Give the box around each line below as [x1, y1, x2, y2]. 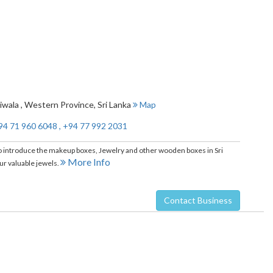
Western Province [24, 99, 94, 110]
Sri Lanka [97, 99, 131, 110]
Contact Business [164, 195, 232, 205]
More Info [66, 156, 110, 168]
